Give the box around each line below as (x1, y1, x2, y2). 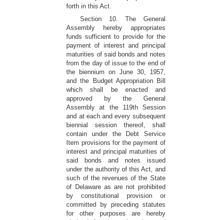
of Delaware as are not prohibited (66, 183, 165, 191)
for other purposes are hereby (66, 210, 165, 217)
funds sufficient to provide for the (66, 33, 165, 40)
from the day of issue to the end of (66, 59, 165, 67)
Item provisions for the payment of (66, 139, 165, 146)
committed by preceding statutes (66, 201, 165, 208)
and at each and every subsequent (66, 112, 165, 120)
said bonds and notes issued (66, 157, 165, 164)
